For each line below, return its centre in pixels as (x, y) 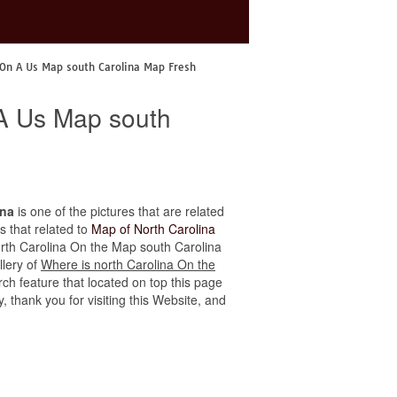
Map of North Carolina (153, 229)
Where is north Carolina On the (128, 264)
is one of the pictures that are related (119, 211)
